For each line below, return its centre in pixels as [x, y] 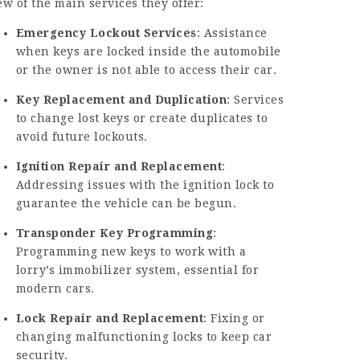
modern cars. [55, 288]
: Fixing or [234, 318]
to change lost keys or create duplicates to [142, 118]
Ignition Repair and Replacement [119, 166]
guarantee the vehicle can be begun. [126, 203]
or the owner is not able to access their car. [146, 70]
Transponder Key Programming [115, 233]
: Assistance [232, 33]
